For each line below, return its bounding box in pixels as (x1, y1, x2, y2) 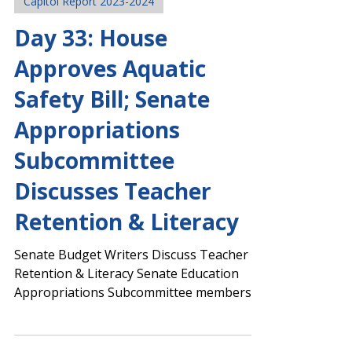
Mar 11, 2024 (47, 31, 104, 44)
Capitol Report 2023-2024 (24, 63, 154, 78)
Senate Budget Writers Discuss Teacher (14, 315, 248, 332)
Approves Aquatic (14, 123, 206, 152)
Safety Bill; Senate (14, 153, 210, 183)
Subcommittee (14, 214, 174, 244)
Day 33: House (14, 92, 167, 122)
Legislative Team (47, 16, 121, 30)
